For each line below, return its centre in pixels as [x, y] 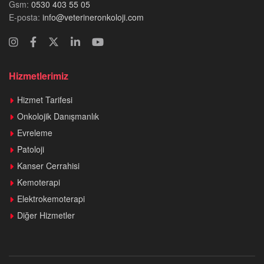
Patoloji [31, 149]
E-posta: [24, 17]
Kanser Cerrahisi [48, 166]
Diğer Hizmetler [46, 215]
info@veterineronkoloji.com [92, 17]
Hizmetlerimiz [39, 76]
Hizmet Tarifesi [45, 100]
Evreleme [35, 133]
